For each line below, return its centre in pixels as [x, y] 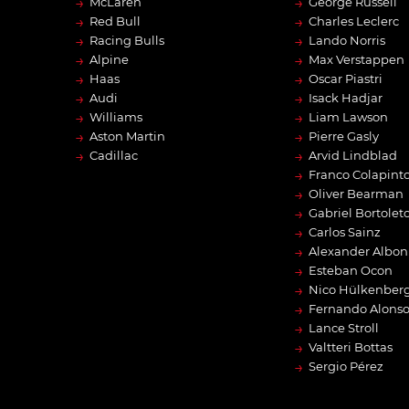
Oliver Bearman [356, 194]
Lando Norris [347, 41]
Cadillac [114, 156]
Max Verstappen [357, 60]
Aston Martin [127, 136]
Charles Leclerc [354, 21]
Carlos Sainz [345, 232]
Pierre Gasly [344, 136]
